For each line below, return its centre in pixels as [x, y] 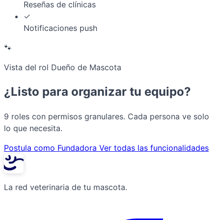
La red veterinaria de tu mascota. [66, 187]
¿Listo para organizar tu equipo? [97, 91]
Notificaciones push [60, 28]
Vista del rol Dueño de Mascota [63, 67]
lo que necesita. [33, 128]
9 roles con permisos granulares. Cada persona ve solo [107, 116]
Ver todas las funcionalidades [154, 148]
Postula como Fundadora [52, 148]
